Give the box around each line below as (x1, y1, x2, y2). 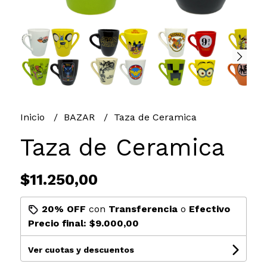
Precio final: (27, 217, 89, 229)
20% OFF (41, 203, 86, 215)
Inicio (20, 111, 48, 123)
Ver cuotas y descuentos (27, 244, 134, 254)
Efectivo (188, 203, 230, 215)
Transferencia (108, 203, 178, 215)
